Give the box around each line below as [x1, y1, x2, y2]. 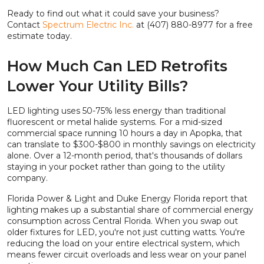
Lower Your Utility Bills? [7, 77, 189, 95]
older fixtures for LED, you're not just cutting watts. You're [7, 227, 245, 238]
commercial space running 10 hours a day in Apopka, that [7, 128, 242, 139]
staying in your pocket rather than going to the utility [7, 161, 225, 173]
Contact [7, 19, 40, 31]
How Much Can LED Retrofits [7, 57, 227, 75]
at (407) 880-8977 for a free [134, 19, 253, 31]
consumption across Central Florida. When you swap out [7, 216, 238, 227]
